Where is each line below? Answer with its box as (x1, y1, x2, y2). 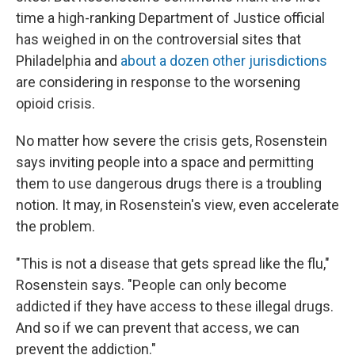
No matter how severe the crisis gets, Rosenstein (16, 132, 327, 149)
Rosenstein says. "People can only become (16, 276, 287, 293)
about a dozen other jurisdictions (120, 52, 327, 69)
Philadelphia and (16, 52, 120, 69)
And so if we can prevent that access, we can (16, 319, 300, 336)
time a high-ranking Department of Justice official (16, 9, 325, 26)
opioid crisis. (16, 94, 95, 112)
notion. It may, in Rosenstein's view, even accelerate (16, 196, 339, 213)
